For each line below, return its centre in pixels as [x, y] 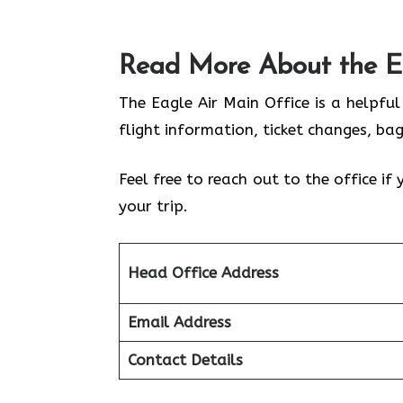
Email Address [179, 322]
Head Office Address [203, 272]
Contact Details [185, 359]
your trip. [153, 206]
